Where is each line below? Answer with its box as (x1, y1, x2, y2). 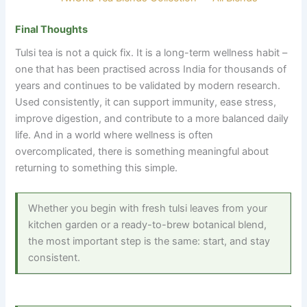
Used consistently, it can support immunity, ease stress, (15, 96, 277, 109)
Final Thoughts (15, 23, 88, 36)
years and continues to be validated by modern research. (15, 79, 281, 93)
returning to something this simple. (15, 162, 178, 175)
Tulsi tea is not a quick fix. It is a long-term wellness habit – (15, 47, 288, 60)
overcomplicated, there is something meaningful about (15, 145, 269, 158)
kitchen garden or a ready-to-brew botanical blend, (28, 219, 267, 232)
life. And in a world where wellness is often (15, 129, 214, 142)
